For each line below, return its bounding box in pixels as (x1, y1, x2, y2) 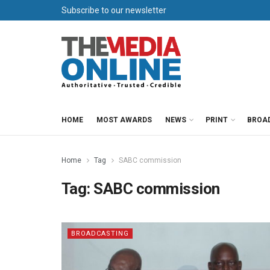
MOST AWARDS (96, 116, 152, 124)
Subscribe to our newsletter (61, 5, 166, 15)
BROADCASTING (71, 230, 129, 237)
